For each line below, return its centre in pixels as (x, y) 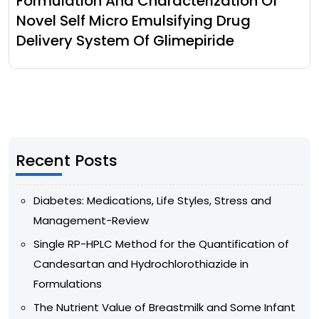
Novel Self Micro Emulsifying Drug (134, 20)
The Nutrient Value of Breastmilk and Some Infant (164, 307)
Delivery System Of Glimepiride (125, 40)
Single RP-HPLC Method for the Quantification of (161, 244)
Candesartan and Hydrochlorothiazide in (141, 263)
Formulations (68, 283)
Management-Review (91, 220)
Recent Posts (67, 160)
